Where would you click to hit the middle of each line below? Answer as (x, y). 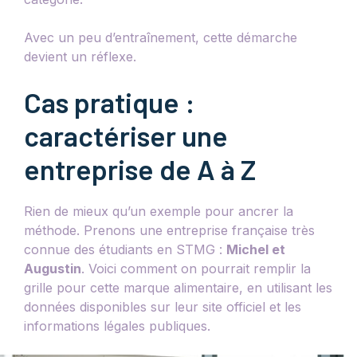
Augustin (53, 268)
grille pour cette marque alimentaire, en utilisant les (178, 287)
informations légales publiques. (117, 326)
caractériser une (126, 135)
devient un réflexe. (80, 56)
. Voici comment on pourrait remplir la (196, 268)
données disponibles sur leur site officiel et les (163, 306)
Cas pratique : (110, 102)
